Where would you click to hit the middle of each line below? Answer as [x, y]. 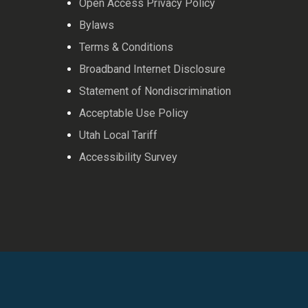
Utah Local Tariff [118, 135]
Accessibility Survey [128, 157]
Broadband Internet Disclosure [152, 69]
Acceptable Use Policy [133, 113]
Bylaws [96, 25]
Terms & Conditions [126, 47]
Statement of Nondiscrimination [155, 91]
